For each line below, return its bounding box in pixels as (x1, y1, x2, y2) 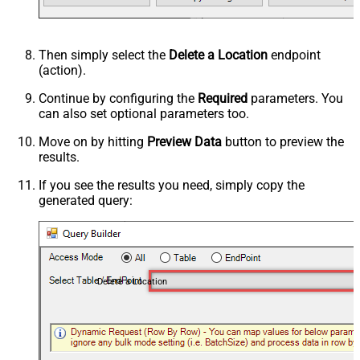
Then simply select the (39, 47, 169, 63)
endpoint (268, 47, 321, 63)
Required (198, 90, 247, 106)
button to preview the (222, 133, 344, 149)
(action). (39, 62, 86, 78)
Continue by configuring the (39, 90, 198, 106)
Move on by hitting (39, 133, 147, 149)
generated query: (39, 192, 133, 208)
